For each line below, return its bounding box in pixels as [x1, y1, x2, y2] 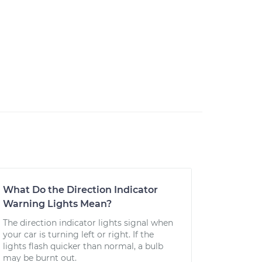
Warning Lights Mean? [2, 198, 112, 209]
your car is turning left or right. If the [2, 229, 154, 240]
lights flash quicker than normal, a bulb [2, 241, 163, 251]
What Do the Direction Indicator [2, 184, 158, 195]
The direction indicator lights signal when [2, 218, 173, 228]
